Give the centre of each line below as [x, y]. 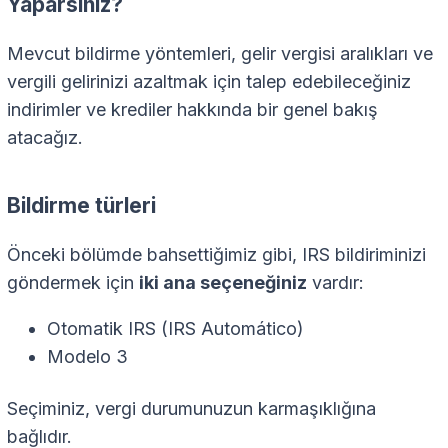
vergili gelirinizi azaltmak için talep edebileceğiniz [209, 82]
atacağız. [45, 138]
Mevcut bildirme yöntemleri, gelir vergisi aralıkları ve [220, 54]
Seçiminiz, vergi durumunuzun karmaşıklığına [191, 409]
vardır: [335, 283]
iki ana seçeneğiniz [223, 283]
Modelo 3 [87, 357]
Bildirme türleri [81, 206]
